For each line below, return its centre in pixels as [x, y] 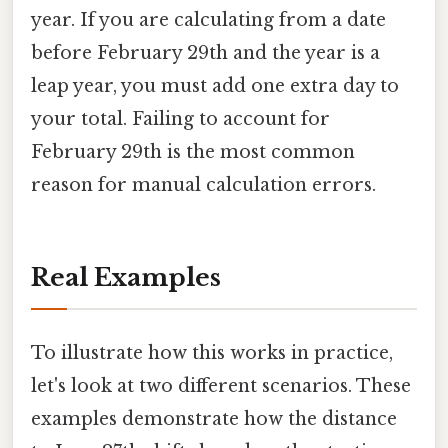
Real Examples [126, 278]
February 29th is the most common [193, 152]
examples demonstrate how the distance [214, 418]
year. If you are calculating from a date [208, 20]
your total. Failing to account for [180, 119]
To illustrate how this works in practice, [212, 352]
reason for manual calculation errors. [203, 185]
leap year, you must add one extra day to [215, 86]
